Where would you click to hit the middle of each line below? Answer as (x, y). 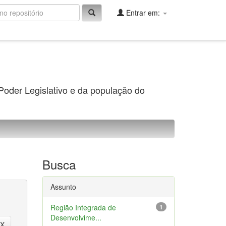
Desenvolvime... (76, 217)
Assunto (63, 187)
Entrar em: (143, 13)
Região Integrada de (83, 207)
